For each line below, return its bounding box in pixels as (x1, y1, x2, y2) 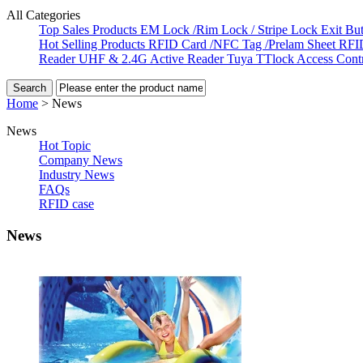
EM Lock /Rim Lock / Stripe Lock (140, 23, 321, 36)
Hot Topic (39, 139, 91, 152)
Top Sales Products (39, 23, 140, 36)
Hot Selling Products (39, 37, 148, 51)
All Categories (6, 8, 80, 22)
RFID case (39, 197, 94, 211)
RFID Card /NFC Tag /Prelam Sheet (148, 37, 339, 51)
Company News (39, 153, 122, 167)
